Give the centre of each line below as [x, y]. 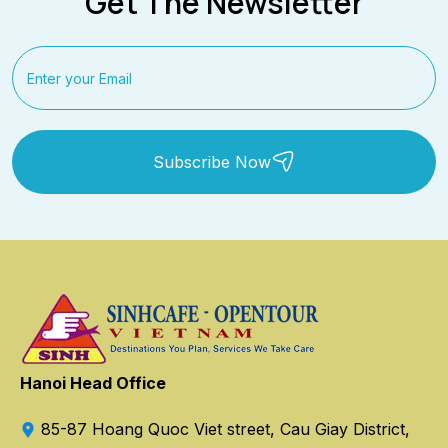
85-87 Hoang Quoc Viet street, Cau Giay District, [223, 428]
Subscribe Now [212, 161]
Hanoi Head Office [93, 382]
